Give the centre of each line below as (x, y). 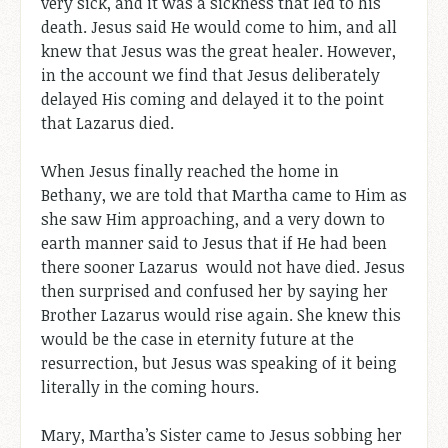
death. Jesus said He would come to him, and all (219, 26)
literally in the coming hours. (150, 386)
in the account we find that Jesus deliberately (210, 74)
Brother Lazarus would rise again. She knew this (221, 314)
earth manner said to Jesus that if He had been (214, 242)
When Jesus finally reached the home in (190, 170)
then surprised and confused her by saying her (214, 290)
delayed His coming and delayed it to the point (212, 98)
